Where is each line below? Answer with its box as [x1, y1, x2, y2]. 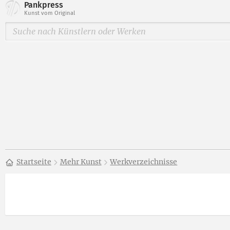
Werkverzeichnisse [110, 157, 178, 167]
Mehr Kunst [60, 157, 102, 167]
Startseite [16, 157, 51, 167]
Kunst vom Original [24, 10, 75, 17]
